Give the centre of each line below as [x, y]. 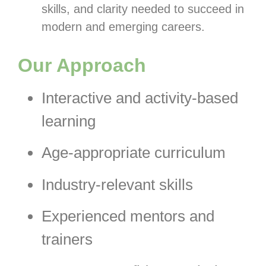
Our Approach [82, 65]
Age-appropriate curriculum [134, 153]
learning [69, 121]
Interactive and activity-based [140, 98]
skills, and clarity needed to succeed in [143, 9]
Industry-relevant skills [117, 184]
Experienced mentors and [128, 216]
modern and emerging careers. [123, 26]
